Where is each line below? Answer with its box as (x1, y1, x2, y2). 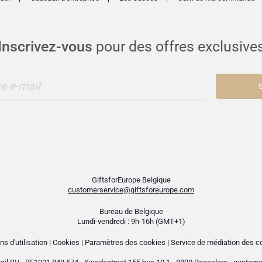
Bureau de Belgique (99, 206, 163, 216)
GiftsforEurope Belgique (91, 175, 171, 185)
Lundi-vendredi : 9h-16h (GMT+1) (77, 216, 185, 226)
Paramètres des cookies (84, 238, 166, 247)
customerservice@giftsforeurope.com (68, 185, 194, 195)
